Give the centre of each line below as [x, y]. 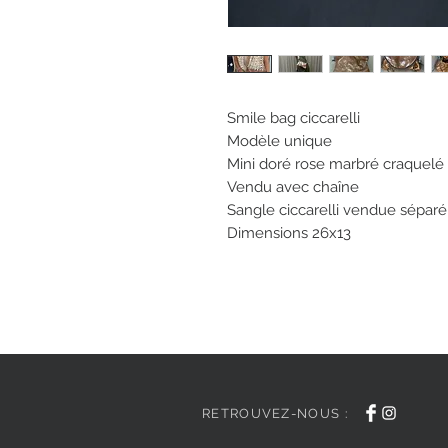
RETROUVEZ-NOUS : [275, 413]
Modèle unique [281, 140]
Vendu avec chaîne [293, 186]
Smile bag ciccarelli [295, 117]
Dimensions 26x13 [289, 232]
